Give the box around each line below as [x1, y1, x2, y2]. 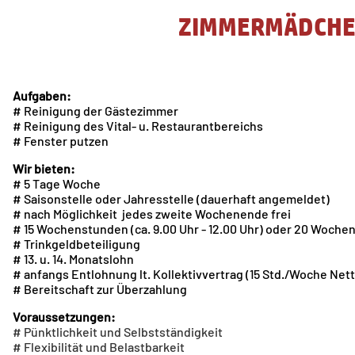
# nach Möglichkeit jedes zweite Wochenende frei [12, 205, 291, 221]
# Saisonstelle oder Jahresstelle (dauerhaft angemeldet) [12, 190, 330, 206]
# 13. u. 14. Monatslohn [12, 250, 134, 266]
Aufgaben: [12, 87, 71, 103]
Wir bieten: [12, 160, 75, 176]
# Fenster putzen [12, 132, 109, 148]
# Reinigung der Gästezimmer [12, 102, 178, 118]
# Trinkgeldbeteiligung [12, 235, 140, 251]
